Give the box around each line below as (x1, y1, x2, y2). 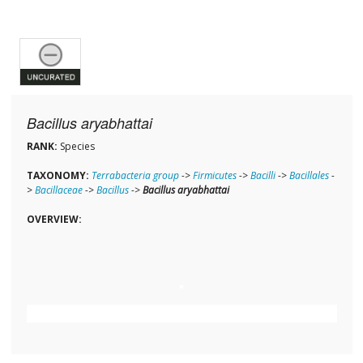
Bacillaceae (34, 183, 83, 198)
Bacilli (250, 169, 275, 183)
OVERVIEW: (26, 212, 82, 227)
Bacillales (288, 169, 329, 183)
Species (57, 139, 95, 154)
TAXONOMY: (26, 169, 89, 183)
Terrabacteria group (91, 169, 179, 183)
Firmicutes (192, 169, 237, 183)
